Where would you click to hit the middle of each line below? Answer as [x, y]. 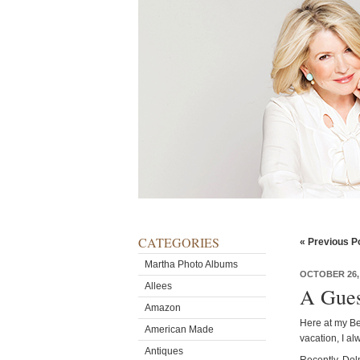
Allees [158, 286]
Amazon [163, 308]
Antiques [164, 351]
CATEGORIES [179, 242]
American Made [179, 329]
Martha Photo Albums [191, 264]
